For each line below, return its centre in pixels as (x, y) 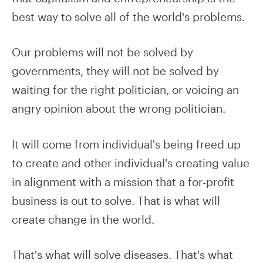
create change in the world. (83, 219)
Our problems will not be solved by (102, 52)
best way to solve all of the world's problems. (128, 16)
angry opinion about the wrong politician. (119, 109)
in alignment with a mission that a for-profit (123, 181)
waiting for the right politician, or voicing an (125, 90)
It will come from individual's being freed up (126, 144)
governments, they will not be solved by (115, 71)
